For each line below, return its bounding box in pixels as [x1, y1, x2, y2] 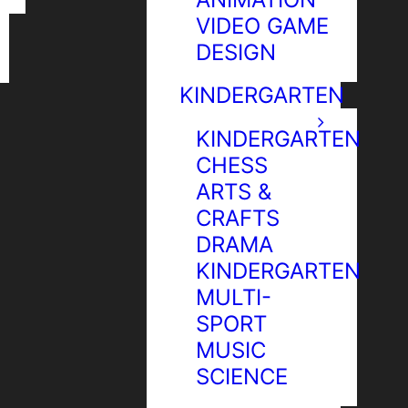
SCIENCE [196, 363, 288, 390]
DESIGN [196, 39, 276, 66]
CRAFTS [196, 205, 280, 231]
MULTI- [196, 284, 271, 311]
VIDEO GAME [196, 13, 329, 39]
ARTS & [196, 178, 271, 205]
